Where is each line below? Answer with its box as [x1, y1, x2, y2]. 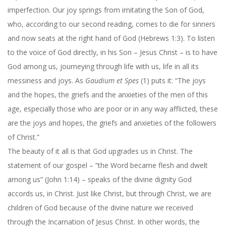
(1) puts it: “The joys [139, 75, 206, 85]
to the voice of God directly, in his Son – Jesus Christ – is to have [8, 47, 217, 57]
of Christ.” [8, 132, 39, 142]
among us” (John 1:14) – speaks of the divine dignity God [8, 174, 192, 184]
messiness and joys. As [8, 75, 85, 85]
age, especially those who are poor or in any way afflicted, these [8, 103, 218, 114]
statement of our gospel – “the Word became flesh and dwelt [8, 160, 208, 170]
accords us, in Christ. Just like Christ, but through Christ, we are [8, 188, 211, 198]
